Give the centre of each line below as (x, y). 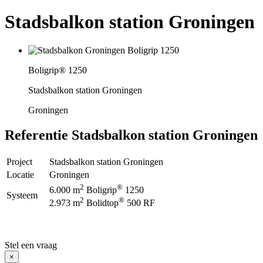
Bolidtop (101, 203)
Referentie (36, 135)
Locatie (25, 174)
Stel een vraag (31, 245)
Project (24, 161)
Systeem (27, 195)
